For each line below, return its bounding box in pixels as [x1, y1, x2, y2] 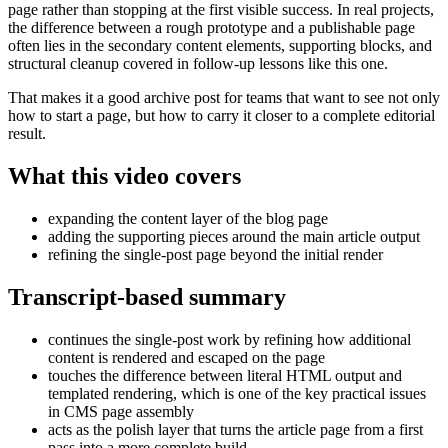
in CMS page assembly [48, 402, 194, 420]
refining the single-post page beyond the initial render [48, 245, 383, 263]
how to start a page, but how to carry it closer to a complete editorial [8, 106, 435, 124]
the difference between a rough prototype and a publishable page [8, 18, 415, 36]
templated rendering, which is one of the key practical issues [48, 384, 426, 402]
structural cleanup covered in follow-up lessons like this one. [8, 54, 388, 72]
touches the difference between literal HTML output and [48, 366, 402, 384]
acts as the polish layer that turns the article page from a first [48, 420, 423, 438]
